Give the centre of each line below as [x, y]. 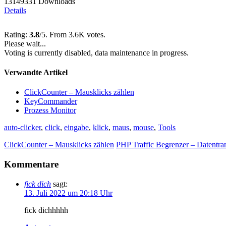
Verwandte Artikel [36, 73]
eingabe [76, 128]
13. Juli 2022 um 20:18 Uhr [68, 193]
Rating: [17, 34]
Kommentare [31, 164]
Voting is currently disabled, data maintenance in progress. [96, 52]
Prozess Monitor [50, 110]
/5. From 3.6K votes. [72, 34]
